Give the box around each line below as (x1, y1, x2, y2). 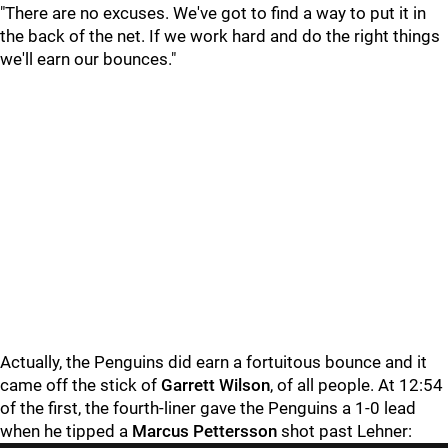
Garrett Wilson (161, 375, 270, 395)
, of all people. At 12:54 (270, 375, 443, 395)
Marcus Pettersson (132, 421, 277, 441)
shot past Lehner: (277, 421, 412, 441)
